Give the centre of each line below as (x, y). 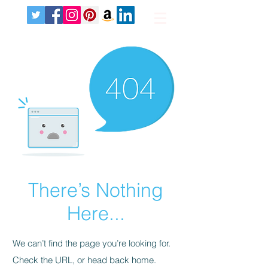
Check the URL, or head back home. (84, 260)
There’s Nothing (96, 190)
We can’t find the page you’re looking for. (92, 243)
